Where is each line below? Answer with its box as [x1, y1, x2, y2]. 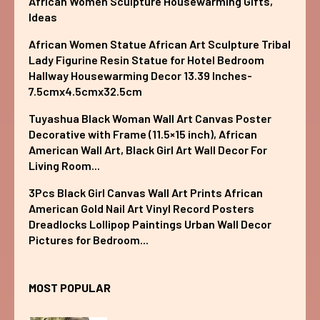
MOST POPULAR [29, 280, 111, 294]
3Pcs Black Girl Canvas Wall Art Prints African [29, 185, 263, 199]
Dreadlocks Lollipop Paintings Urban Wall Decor [29, 216, 271, 231]
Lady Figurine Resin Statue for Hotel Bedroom [29, 52, 264, 66]
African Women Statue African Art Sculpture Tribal [29, 36, 291, 51]
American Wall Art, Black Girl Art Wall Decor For [29, 142, 267, 156]
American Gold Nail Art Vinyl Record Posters [29, 201, 254, 215]
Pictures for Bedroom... [29, 232, 149, 246]
